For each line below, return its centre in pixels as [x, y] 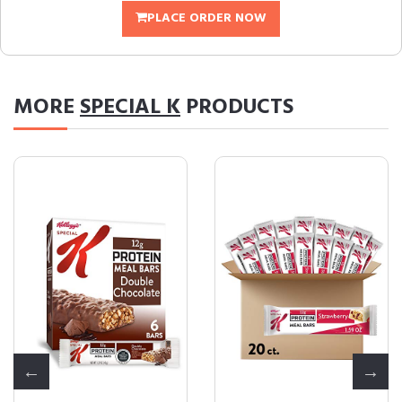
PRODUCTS [237, 108]
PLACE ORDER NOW [207, 18]
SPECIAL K [130, 108]
